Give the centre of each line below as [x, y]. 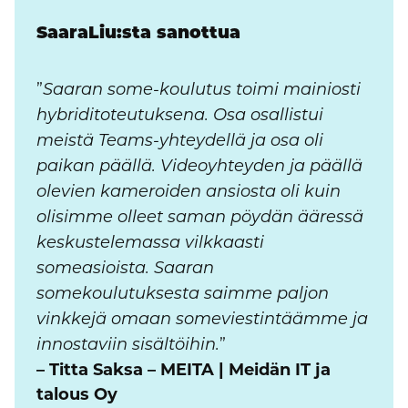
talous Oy [77, 395]
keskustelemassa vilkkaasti [150, 244]
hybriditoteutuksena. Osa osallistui [180, 117]
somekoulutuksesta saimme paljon [183, 295]
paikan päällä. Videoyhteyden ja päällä [199, 168]
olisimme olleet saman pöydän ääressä [200, 219]
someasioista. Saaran [125, 270]
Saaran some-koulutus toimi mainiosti [202, 91]
